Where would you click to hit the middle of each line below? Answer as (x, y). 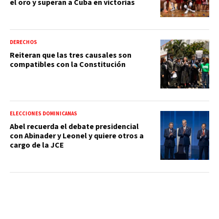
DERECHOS (23, 42)
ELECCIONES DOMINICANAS (44, 113)
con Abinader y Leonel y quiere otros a (77, 136)
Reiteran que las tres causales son (71, 55)
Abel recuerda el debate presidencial (74, 126)
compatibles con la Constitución (68, 64)
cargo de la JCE (37, 145)
